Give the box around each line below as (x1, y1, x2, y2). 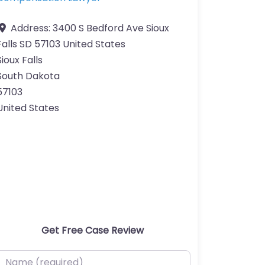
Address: (11, 21, 53, 35)
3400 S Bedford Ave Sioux (53, 21, 169, 35)
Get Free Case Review (41, 224, 144, 238)
